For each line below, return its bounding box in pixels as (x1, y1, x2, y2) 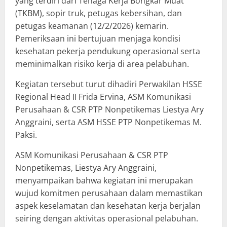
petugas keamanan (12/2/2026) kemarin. (15, 20, 169, 31)
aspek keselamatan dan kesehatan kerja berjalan (15, 200, 201, 211)
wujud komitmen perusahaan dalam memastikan (15, 187, 203, 199)
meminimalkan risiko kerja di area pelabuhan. (15, 58, 189, 69)
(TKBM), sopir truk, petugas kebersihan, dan (15, 7, 182, 19)
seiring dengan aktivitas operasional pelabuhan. (15, 212, 198, 224)
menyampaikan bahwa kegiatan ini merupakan (15, 174, 193, 186)
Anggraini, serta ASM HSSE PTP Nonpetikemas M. (15, 116, 202, 128)
